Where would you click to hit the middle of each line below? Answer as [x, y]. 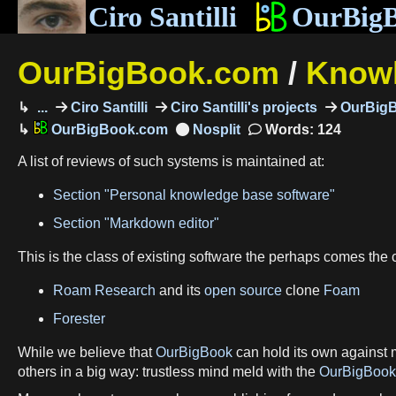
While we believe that [87, 352]
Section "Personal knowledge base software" [194, 195]
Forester [79, 318]
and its [180, 290]
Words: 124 [301, 129]
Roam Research [104, 290]
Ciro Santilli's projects [242, 107]
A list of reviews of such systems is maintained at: [171, 162]
